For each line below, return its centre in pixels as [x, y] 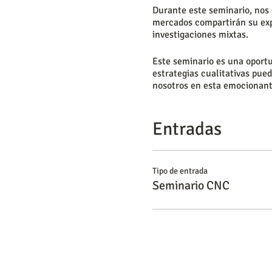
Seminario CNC [191, 185]
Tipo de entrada [180, 171]
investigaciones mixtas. [200, 35]
